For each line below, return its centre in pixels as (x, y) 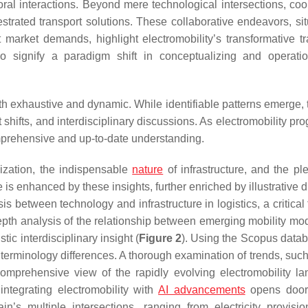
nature (148, 169)
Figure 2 (160, 238)
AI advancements (202, 290)
